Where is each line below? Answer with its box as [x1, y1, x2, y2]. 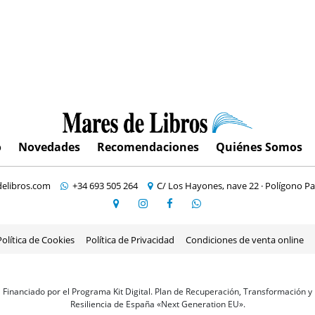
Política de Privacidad [85, 233, 174, 246]
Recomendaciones [97, 139, 199, 155]
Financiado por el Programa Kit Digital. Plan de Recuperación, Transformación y [3, 285, 312, 297]
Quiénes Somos [216, 139, 302, 155]
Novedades [18, 139, 80, 155]
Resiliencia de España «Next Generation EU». [70, 297, 245, 310]
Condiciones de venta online [185, 233, 304, 246]
